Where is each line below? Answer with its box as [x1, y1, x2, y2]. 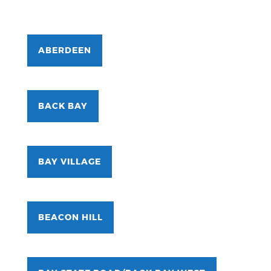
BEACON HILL [38, 214, 103, 223]
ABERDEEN [38, 47, 91, 56]
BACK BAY [38, 102, 88, 111]
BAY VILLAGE [38, 158, 101, 167]
